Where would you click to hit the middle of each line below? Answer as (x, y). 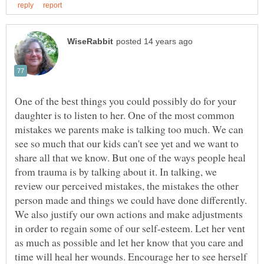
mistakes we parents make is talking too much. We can (129, 129)
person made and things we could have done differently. (131, 199)
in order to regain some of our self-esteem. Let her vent (130, 228)
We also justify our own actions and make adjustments (129, 214)
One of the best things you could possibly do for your (126, 100)
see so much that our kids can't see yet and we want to (127, 143)
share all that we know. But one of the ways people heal (130, 157)
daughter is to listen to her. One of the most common (125, 115)
